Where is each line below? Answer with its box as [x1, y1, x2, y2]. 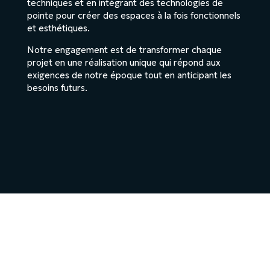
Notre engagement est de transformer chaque [27, 43, 222, 55]
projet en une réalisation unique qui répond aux [27, 56, 221, 68]
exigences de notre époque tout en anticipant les [27, 69, 231, 81]
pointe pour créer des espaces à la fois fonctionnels [27, 9, 240, 21]
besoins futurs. [27, 81, 87, 93]
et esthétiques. [27, 22, 90, 34]
